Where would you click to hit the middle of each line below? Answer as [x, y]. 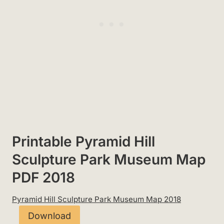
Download [49, 216]
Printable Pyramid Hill [83, 141]
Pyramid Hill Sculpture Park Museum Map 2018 [96, 199]
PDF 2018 [43, 177]
